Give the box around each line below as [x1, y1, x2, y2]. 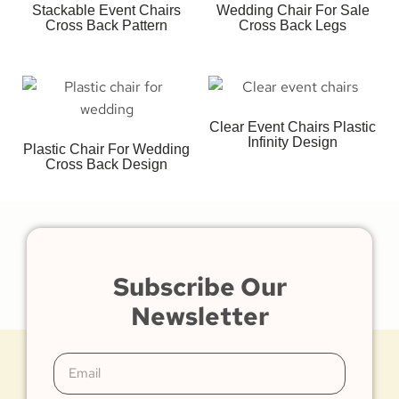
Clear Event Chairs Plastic [209, 119, 376, 135]
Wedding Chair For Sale [216, 3, 370, 19]
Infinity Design [248, 134, 338, 151]
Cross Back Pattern [45, 18, 167, 34]
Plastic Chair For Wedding [23, 142, 190, 158]
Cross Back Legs [239, 18, 346, 34]
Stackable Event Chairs [32, 3, 181, 19]
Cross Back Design [45, 157, 167, 173]
